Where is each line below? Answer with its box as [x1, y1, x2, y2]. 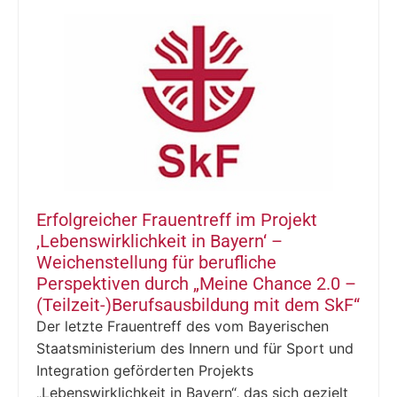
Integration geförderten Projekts [36, 361, 253, 379]
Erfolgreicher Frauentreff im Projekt [36, 208, 317, 230]
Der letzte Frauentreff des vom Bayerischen [36, 316, 329, 335]
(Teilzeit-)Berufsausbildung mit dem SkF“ [36, 293, 360, 315]
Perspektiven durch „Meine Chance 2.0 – [36, 272, 356, 294]
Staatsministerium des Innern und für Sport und [36, 339, 354, 357]
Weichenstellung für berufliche [36, 251, 276, 273]
